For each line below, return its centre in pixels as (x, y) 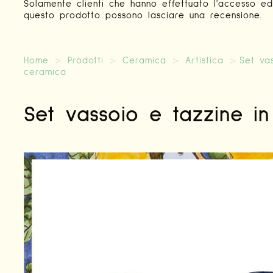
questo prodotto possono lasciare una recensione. (143, 16)
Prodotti (85, 61)
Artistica (204, 61)
